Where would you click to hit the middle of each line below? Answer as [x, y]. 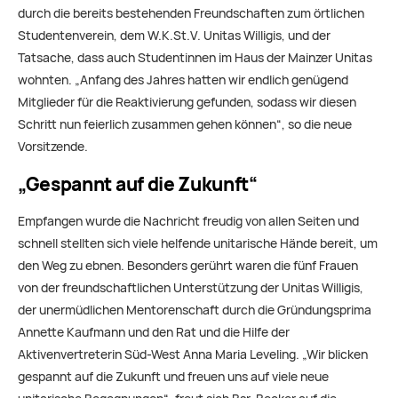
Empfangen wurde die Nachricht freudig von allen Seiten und [188, 221]
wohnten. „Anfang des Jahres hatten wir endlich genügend [183, 80]
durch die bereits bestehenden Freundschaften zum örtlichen [191, 13]
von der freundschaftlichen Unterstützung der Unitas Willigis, [191, 287]
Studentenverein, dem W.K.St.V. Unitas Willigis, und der [174, 35]
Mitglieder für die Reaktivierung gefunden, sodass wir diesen [187, 102]
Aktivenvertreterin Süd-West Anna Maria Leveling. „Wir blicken [193, 354]
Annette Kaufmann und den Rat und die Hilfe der [154, 332]
